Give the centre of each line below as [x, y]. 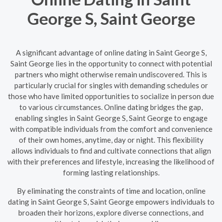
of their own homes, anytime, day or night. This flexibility [111, 139]
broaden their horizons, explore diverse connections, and [111, 212]
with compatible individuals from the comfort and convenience [111, 129]
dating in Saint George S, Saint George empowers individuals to [111, 201]
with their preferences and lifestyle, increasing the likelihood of [111, 161]
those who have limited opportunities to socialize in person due [111, 96]
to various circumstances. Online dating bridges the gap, [111, 107]
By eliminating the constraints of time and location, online [111, 191]
